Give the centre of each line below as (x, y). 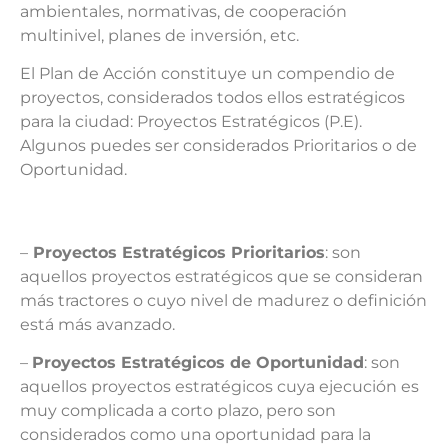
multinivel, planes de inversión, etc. (159, 35)
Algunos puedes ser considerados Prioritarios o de (218, 146)
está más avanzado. (97, 324)
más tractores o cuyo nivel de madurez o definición (223, 300)
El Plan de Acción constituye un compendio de (207, 74)
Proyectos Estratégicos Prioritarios (176, 252)
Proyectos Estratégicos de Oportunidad (198, 362)
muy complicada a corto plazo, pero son (178, 410)
